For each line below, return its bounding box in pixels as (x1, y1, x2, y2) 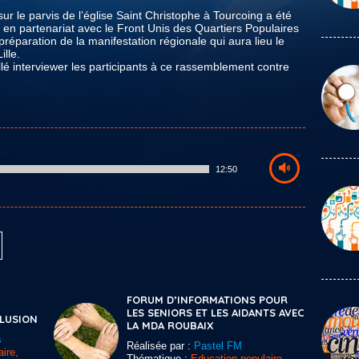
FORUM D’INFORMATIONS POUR (127, 293, 288, 306)
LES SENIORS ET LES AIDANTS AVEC (127, 306, 305, 319)
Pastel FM (194, 340, 242, 352)
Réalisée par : (127, 340, 194, 352)
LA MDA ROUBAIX (127, 319, 214, 332)
